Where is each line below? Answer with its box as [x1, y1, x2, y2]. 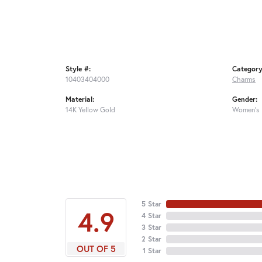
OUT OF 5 [76, 242, 116, 254]
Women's [232, 104, 260, 114]
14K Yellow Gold [65, 104, 115, 114]
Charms [232, 74, 256, 84]
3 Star [142, 222, 161, 232]
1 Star [143, 246, 161, 255]
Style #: [65, 63, 91, 73]
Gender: [232, 94, 257, 104]
